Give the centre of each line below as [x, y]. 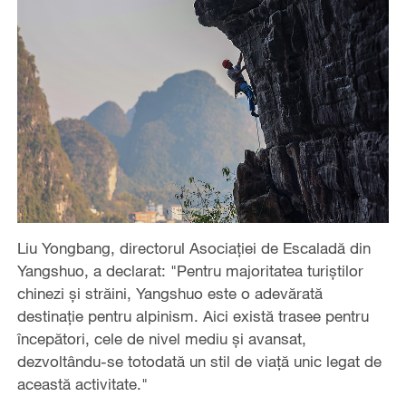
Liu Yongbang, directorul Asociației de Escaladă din [193, 247]
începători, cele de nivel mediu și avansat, [161, 338]
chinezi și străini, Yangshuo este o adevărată [169, 293]
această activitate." [82, 383]
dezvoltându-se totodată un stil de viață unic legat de [199, 361]
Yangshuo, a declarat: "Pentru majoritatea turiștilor [190, 270]
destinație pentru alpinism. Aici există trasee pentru [193, 315]
